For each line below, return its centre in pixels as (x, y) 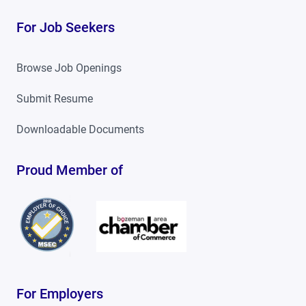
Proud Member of (70, 170)
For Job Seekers (66, 27)
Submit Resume (55, 99)
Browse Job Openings (69, 68)
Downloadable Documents (80, 129)
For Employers (60, 294)
